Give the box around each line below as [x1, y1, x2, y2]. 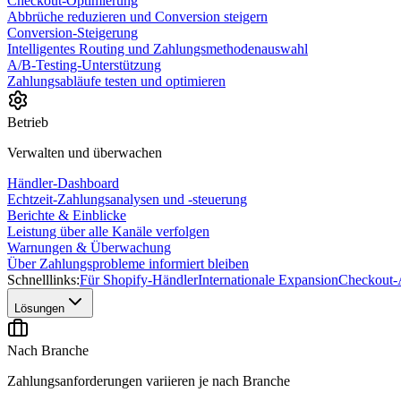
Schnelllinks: [7, 272, 80, 287]
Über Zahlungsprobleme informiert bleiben [7, 256, 249, 271]
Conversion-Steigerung [7, 25, 138, 40]
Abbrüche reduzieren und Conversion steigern [7, 9, 268, 24]
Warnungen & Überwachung [7, 240, 171, 255]
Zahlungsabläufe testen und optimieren [7, 73, 226, 89]
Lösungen [14, 302, 64, 315]
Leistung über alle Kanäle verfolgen [7, 224, 209, 239]
